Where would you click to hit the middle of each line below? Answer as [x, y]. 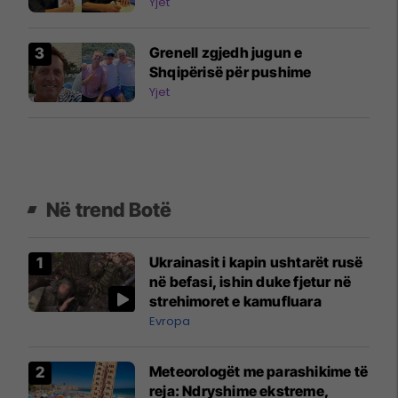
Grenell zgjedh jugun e [226, 52]
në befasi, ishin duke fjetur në [251, 281]
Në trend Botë [109, 209]
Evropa [170, 321]
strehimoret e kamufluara [235, 301]
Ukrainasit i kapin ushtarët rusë [256, 262]
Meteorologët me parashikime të [259, 371]
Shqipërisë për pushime [231, 72]
